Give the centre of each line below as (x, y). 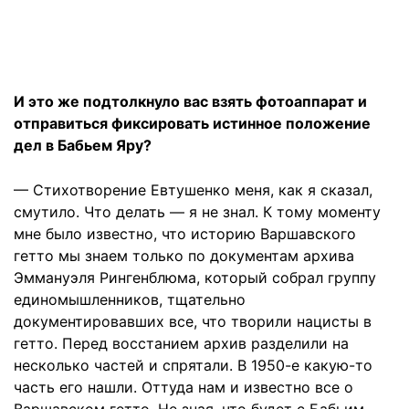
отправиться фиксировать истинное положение (192, 124)
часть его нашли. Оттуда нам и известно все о (184, 388)
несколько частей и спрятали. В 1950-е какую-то (193, 366)
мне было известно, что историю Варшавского (185, 234)
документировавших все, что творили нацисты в (193, 322)
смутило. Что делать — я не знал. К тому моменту (197, 212)
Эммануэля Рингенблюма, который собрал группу (195, 278)
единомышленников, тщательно (130, 300)
